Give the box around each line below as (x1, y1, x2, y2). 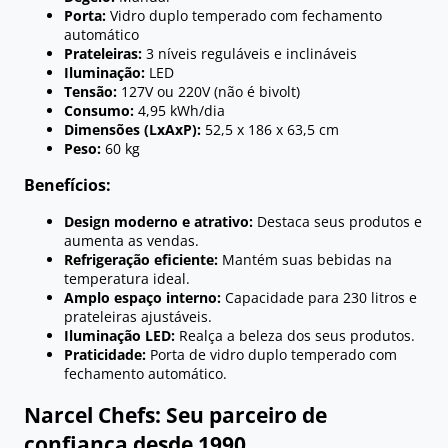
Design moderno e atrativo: (64, 212, 253, 232)
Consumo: (64, 100, 134, 120)
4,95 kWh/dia (134, 100, 225, 120)
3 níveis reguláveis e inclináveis (142, 43, 357, 63)
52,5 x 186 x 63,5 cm (201, 119, 339, 139)
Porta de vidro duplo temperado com (146, 345, 397, 365)
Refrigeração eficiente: (64, 250, 218, 270)
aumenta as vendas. (64, 231, 199, 251)
